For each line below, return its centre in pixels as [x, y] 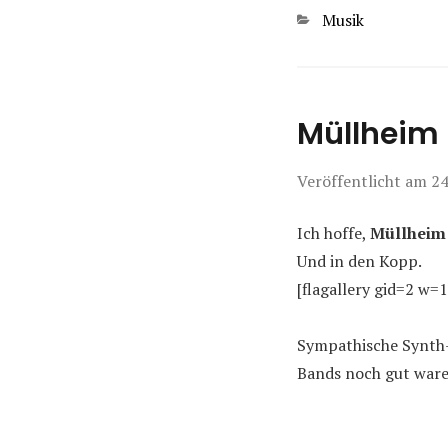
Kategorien [336, 19]
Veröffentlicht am [364, 181]
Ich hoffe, [333, 233]
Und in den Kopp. [359, 261]
